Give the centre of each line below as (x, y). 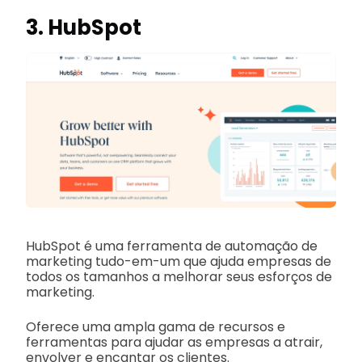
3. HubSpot (84, 27)
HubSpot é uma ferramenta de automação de (172, 246)
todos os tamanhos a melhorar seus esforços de (179, 277)
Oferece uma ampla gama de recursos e (156, 327)
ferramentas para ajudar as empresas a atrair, (174, 343)
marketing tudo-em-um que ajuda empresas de (179, 262)
